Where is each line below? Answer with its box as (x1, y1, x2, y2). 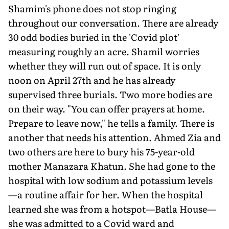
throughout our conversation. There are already (8, 15, 218, 30)
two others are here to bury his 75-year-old (8, 144, 195, 158)
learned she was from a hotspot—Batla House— (8, 201, 216, 216)
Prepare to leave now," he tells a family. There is (8, 116, 214, 130)
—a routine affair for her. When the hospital (8, 187, 203, 201)
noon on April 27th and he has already (8, 73, 175, 87)
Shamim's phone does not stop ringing (8, 1, 176, 15)
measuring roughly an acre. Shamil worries (8, 44, 199, 58)
